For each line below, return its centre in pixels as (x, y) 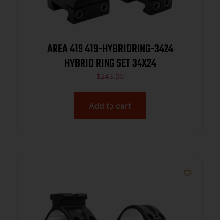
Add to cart (110, 106)
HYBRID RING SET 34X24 (110, 64)
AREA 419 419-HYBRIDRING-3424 (110, 49)
